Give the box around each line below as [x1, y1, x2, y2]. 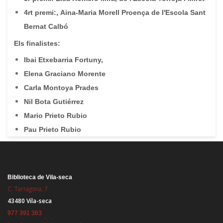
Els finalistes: [14, 39, 60, 47]
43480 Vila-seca [7, 197, 52, 205]
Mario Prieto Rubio [24, 111, 87, 119]
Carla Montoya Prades [24, 84, 99, 92]
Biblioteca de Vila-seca [7, 174, 72, 181]
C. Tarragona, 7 [7, 185, 48, 193]
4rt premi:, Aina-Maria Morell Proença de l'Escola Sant [24, 8, 206, 16]
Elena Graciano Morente [24, 70, 106, 78]
